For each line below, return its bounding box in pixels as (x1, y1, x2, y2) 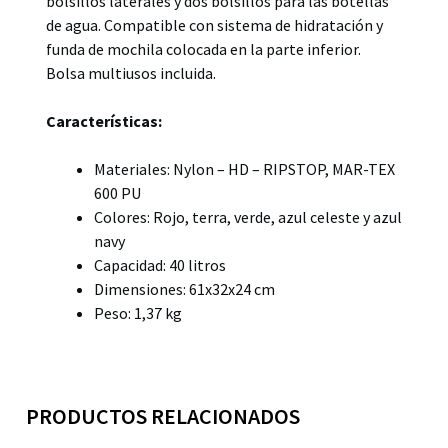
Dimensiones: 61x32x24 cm (94, 278, 275, 299)
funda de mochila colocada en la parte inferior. (46, 38, 361, 59)
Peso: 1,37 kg (94, 302, 182, 323)
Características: (46, 110, 162, 131)
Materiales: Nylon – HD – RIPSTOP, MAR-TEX (94, 158, 395, 179)
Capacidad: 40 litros (94, 254, 226, 275)
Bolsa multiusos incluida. (46, 62, 216, 83)
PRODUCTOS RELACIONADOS (26, 401, 300, 430)
